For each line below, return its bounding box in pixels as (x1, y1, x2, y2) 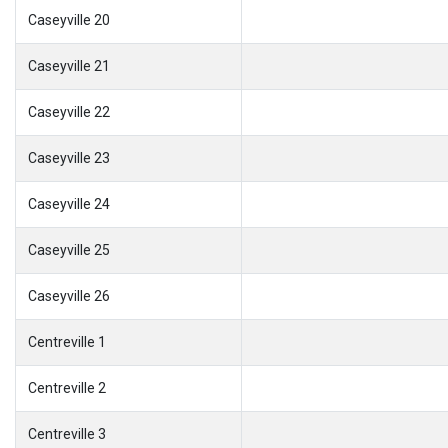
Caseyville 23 (28, 149, 110, 166)
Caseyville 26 (28, 287, 110, 304)
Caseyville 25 (28, 241, 110, 258)
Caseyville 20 (28, 11, 110, 28)
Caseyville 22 (28, 103, 110, 120)
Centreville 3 (28, 425, 106, 442)
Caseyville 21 (28, 57, 110, 74)
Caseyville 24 (28, 195, 110, 212)
